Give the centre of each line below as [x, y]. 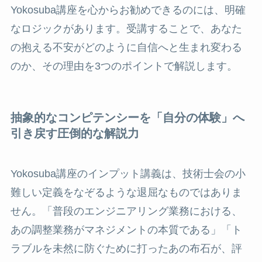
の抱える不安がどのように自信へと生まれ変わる [126, 47]
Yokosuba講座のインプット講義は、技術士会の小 [128, 174]
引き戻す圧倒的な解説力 [75, 133]
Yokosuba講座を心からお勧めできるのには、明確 [128, 10]
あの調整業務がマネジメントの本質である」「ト [126, 230]
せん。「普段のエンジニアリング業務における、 [126, 211]
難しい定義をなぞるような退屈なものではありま [126, 193]
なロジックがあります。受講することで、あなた [126, 28]
